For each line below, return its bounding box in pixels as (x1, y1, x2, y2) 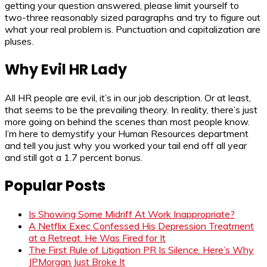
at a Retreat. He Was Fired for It (29, 231, 166, 244)
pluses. (5, 35, 33, 48)
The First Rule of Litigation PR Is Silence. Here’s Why (29, 243, 254, 256)
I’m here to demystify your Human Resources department (5, 128, 249, 140)
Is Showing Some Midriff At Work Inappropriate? (29, 207, 235, 220)
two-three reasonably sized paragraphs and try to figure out (5, 11, 260, 24)
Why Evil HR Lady (5, 60, 127, 80)
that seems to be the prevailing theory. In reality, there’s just (5, 104, 257, 116)
